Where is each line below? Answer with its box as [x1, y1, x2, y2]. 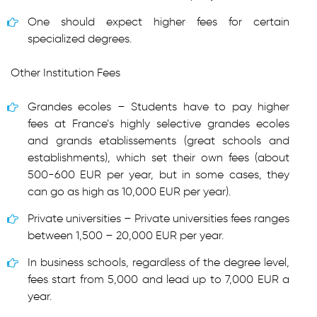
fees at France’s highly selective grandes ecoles [28, 117, 289, 130]
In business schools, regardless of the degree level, [28, 255, 289, 269]
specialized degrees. [28, 32, 132, 45]
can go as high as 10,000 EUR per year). [28, 185, 231, 198]
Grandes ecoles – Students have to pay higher [28, 100, 289, 113]
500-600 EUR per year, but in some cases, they [28, 168, 289, 181]
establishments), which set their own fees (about [28, 151, 289, 164]
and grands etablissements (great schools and [28, 134, 289, 147]
